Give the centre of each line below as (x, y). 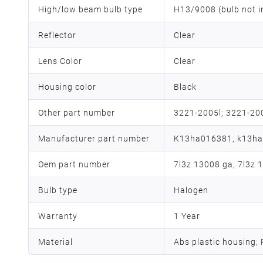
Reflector (57, 35)
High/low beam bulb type (90, 9)
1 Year (187, 216)
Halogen (191, 190)
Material (55, 242)
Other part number (77, 112)
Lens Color (60, 61)
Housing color (67, 87)
